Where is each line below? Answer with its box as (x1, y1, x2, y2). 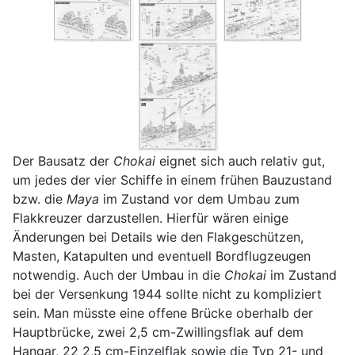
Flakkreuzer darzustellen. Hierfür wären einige (13, 209, 288, 226)
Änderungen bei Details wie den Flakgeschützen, (13, 228, 303, 245)
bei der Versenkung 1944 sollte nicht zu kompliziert (13, 285, 322, 302)
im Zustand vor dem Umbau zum (99, 190, 300, 207)
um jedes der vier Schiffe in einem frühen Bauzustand (13, 171, 332, 188)
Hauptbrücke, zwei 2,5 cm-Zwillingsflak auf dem (13, 323, 303, 340)
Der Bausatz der (13, 152, 113, 169)
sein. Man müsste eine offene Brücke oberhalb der (13, 304, 313, 321)
